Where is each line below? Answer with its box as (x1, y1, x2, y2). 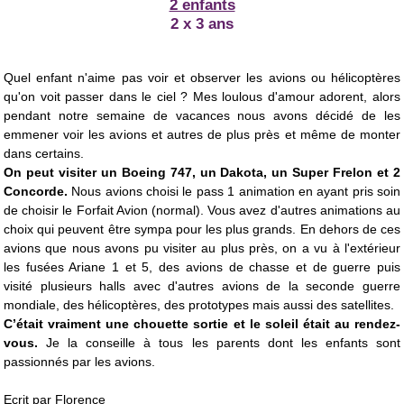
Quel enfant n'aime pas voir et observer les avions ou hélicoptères (4, 69, 400, 85)
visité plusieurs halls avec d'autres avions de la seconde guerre (4, 278, 400, 293)
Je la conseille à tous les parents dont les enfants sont (38, 335, 400, 350)
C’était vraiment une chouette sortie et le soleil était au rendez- (4, 316, 400, 331)
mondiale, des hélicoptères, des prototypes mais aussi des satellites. (4, 297, 394, 312)
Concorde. (4, 183, 72, 198)
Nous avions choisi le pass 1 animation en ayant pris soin (71, 183, 401, 198)
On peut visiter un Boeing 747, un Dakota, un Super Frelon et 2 (4, 164, 400, 179)
